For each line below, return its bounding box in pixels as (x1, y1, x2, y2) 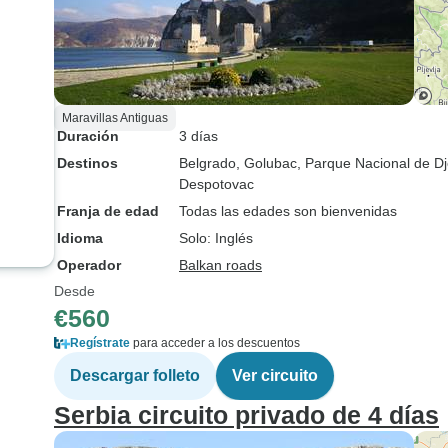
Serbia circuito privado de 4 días (54, 401, 439, 429)
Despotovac (179, 176, 254, 192)
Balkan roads (179, 257, 262, 273)
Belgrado (179, 155, 236, 171)
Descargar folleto (70, 367, 200, 384)
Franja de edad (57, 203, 159, 219)
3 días (179, 128, 218, 144)
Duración (57, 128, 119, 144)
